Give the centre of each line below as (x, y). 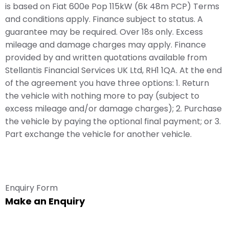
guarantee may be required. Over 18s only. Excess (104, 32)
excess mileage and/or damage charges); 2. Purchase (113, 108)
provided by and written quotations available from (106, 57)
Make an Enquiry (45, 201)
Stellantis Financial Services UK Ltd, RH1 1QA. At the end (113, 70)
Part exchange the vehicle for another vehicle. (98, 134)
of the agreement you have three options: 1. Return (107, 83)
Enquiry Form (31, 188)
